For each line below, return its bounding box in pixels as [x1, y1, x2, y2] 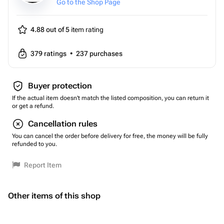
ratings [44, 49, 68, 57]
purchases [89, 49, 122, 57]
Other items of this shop [8, 191, 100, 200]
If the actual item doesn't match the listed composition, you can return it [12, 94, 209, 101]
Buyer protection [28, 81, 92, 90]
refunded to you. [12, 140, 57, 147]
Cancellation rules [28, 119, 97, 128]
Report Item [24, 161, 61, 169]
